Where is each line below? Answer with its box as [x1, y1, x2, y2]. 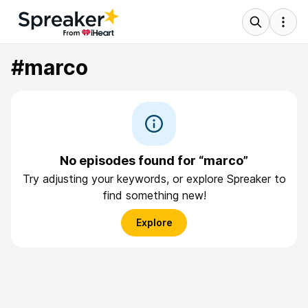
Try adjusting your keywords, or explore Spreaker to [22, 172, 286, 186]
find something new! [102, 188, 206, 202]
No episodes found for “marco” [60, 153, 248, 168]
